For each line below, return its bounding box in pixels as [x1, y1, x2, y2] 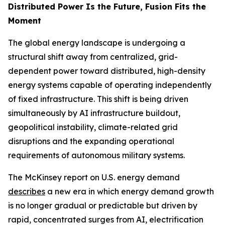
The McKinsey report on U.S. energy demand [8, 172, 180, 182]
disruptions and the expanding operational [8, 136, 174, 146]
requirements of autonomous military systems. [8, 150, 185, 160]
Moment [8, 16, 41, 26]
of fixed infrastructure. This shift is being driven [8, 94, 188, 104]
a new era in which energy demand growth [45, 186, 214, 196]
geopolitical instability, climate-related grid [8, 122, 178, 132]
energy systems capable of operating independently [8, 80, 211, 90]
